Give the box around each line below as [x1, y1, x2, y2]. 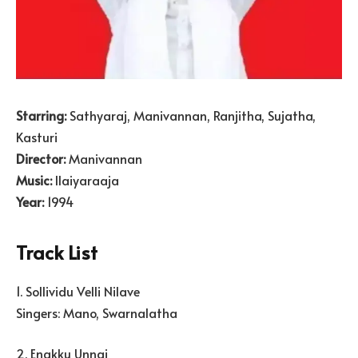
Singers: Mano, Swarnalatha [16, 303, 177, 321]
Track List [16, 238, 97, 265]
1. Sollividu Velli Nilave [16, 281, 140, 300]
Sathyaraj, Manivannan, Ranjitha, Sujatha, [66, 105, 316, 124]
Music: [16, 170, 52, 189]
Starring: [16, 105, 66, 124]
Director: [16, 149, 66, 167]
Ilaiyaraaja [52, 170, 119, 189]
